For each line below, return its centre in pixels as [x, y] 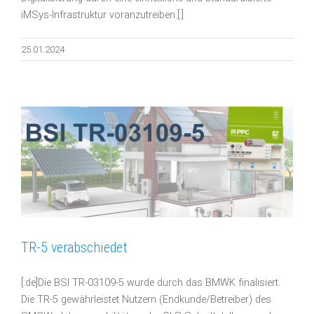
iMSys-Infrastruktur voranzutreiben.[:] [102, 15]
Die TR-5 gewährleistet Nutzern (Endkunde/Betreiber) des [146, 299]
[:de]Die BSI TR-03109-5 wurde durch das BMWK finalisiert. [151, 282]
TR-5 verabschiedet [74, 247]
